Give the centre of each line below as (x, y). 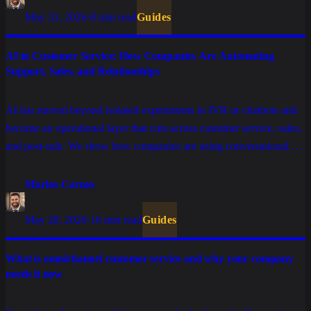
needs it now (34, 274)
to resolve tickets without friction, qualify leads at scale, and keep (148, 165)
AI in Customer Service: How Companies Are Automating (140, 56)
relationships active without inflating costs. (98, 183)
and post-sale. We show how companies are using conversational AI (154, 146)
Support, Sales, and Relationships (83, 72)
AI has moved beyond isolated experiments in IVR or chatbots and (151, 110)
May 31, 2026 (56, 17)
